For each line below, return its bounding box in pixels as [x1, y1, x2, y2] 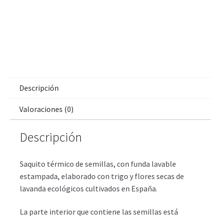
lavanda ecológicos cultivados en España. [20, 183, 157, 193]
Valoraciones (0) [19, 104, 74, 114]
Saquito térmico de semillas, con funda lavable [20, 158, 176, 169]
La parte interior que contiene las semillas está [20, 207, 178, 217]
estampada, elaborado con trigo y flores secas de [20, 171, 184, 181]
